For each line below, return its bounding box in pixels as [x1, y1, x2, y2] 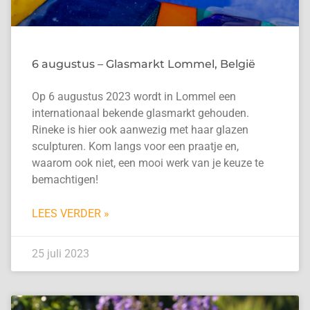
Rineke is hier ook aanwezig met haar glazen [31, 123, 248, 137]
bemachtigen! [31, 173, 98, 187]
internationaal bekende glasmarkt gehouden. [31, 107, 249, 120]
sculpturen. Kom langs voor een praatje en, [31, 140, 239, 154]
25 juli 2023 [31, 247, 89, 261]
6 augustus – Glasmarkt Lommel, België [31, 57, 255, 71]
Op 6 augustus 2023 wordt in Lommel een [31, 90, 236, 104]
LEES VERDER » [31, 207, 109, 221]
